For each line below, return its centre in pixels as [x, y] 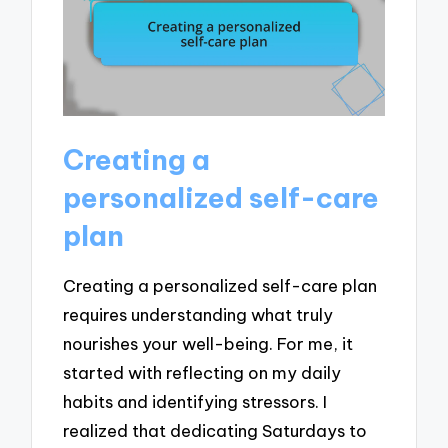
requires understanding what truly [198, 314]
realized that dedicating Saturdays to [215, 430]
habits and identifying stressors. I [195, 401]
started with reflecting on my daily [202, 372]
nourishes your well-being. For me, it [208, 343]
